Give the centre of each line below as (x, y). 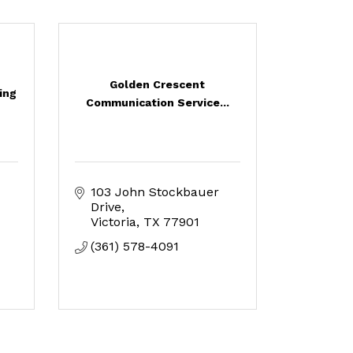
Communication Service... (157, 102)
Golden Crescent (158, 84)
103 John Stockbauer (154, 192)
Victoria (113, 222)
